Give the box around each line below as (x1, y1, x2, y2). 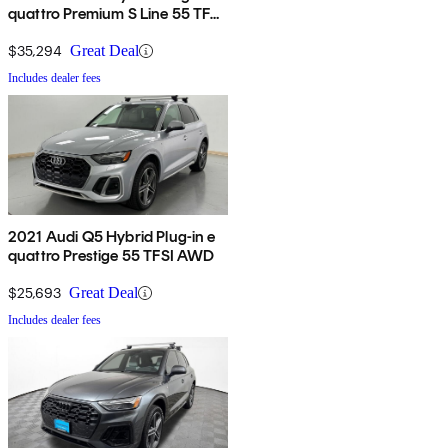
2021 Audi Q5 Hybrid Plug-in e (8, 227, 216, 247)
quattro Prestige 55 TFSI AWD (8, 246, 215, 266)
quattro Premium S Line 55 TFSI (8, 4, 172, 24)
